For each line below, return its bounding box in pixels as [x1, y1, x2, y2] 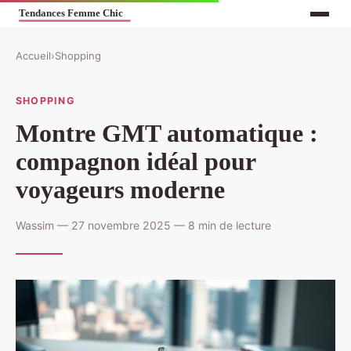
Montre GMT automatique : [16, 118, 318, 147]
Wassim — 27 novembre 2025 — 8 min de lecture [16, 218, 271, 232]
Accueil [16, 49, 51, 63]
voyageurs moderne [16, 175, 225, 204]
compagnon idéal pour [16, 147, 255, 175]
